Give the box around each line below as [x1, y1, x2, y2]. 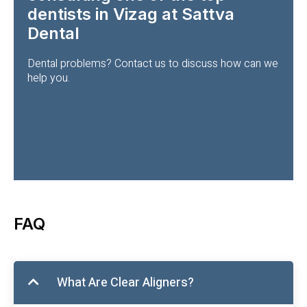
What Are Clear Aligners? [57, 273, 194, 293]
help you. [27, 69, 70, 86]
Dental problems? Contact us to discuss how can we [27, 55, 278, 72]
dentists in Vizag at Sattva [27, 3, 234, 24]
